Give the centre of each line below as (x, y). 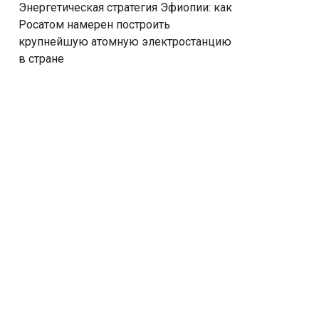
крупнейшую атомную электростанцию (125, 42)
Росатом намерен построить (94, 25)
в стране (41, 59)
